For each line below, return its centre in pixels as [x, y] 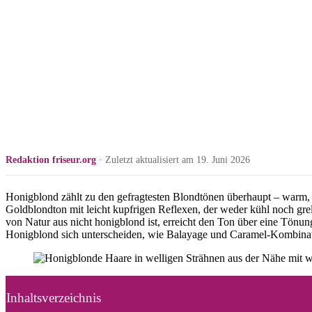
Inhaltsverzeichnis [54, 297]
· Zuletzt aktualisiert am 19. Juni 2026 [173, 160]
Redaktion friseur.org [51, 160]
